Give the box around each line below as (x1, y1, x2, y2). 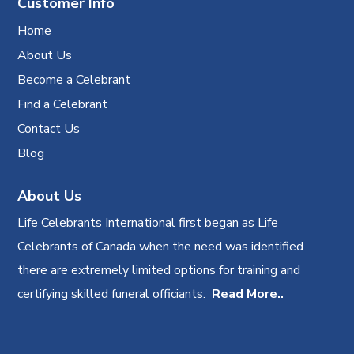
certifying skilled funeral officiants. (17, 285, 213, 303)
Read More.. (212, 285, 284, 303)
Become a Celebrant (17, 71, 131, 88)
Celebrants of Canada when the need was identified (17, 238, 304, 255)
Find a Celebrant (17, 96, 108, 113)
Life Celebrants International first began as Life (17, 214, 279, 232)
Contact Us (17, 120, 81, 137)
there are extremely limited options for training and (17, 262, 301, 279)
